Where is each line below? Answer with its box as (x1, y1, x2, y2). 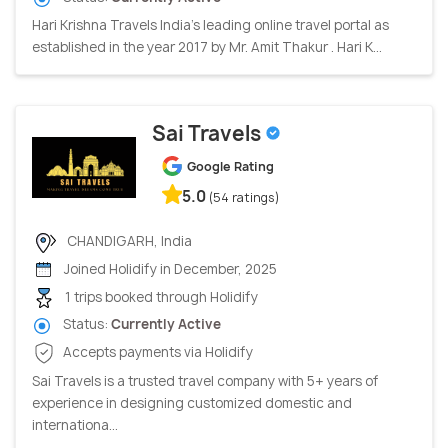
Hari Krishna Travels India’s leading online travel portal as (32, 15, 389, 34)
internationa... (32, 415, 118, 434)
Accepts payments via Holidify (60, 342, 253, 361)
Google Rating (187, 157, 274, 175)
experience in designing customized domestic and (32, 393, 352, 412)
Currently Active (111, 315, 221, 334)
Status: (60, 315, 111, 334)
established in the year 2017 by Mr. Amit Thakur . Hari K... (32, 37, 382, 56)
